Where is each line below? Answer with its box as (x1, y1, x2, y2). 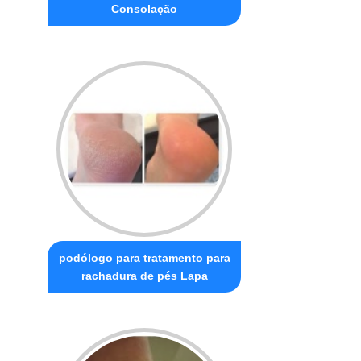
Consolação (111, 2, 178, 15)
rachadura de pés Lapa (81, 268, 208, 282)
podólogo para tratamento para (58, 251, 230, 264)
